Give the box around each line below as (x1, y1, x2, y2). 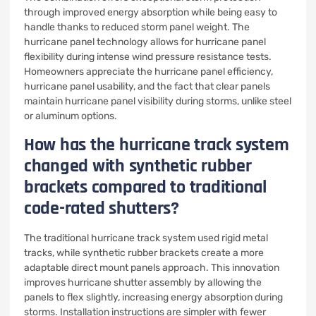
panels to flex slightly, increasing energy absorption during (24, 291, 283, 303)
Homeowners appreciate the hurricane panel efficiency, (24, 66, 273, 78)
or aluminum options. (24, 110, 117, 122)
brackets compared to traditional (24, 176, 267, 199)
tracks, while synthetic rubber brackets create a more (24, 247, 264, 259)
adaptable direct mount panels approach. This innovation (24, 262, 279, 274)
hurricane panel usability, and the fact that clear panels (24, 80, 270, 92)
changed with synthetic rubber (24, 154, 252, 178)
